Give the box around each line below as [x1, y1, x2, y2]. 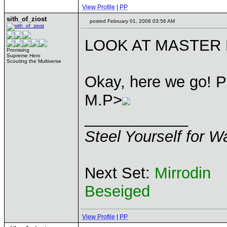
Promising [7, 47, 29, 53]
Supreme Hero [7, 53, 41, 58]
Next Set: [85, 164, 155, 182]
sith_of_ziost [7, 15, 47, 23]
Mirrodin [155, 164, 211, 182]
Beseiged [85, 182, 150, 200]
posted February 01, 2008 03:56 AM [88, 18, 175, 24]
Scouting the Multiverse [7, 58, 61, 64]
